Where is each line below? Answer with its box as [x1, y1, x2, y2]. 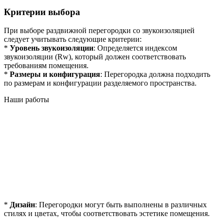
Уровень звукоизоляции [10, 44, 93, 53]
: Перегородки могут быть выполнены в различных [35, 200, 207, 209]
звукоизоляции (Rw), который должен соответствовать [4, 53, 186, 61]
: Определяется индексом [93, 44, 177, 53]
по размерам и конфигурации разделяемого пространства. [4, 79, 197, 88]
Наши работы [4, 95, 49, 104]
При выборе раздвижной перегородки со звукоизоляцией [4, 26, 195, 35]
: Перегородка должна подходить [100, 70, 210, 79]
